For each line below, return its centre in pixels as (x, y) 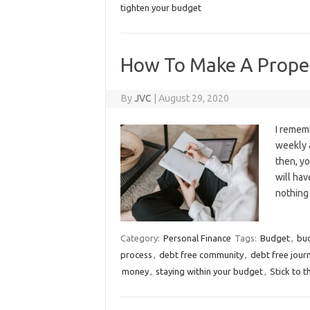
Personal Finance (197, 238)
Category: (141, 238)
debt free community (201, 255)
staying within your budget (209, 271)
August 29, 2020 (194, 98)
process (136, 255)
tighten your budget (161, 8)
